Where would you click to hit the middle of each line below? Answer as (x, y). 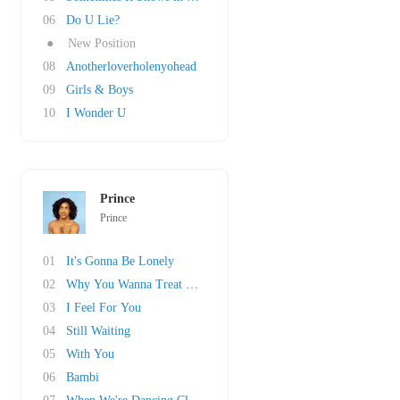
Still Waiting (98, 331)
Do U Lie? (93, 20)
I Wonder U (96, 113)
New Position (102, 43)
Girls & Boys (100, 90)
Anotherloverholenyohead (131, 67)
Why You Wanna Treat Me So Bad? (157, 284)
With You (90, 354)
